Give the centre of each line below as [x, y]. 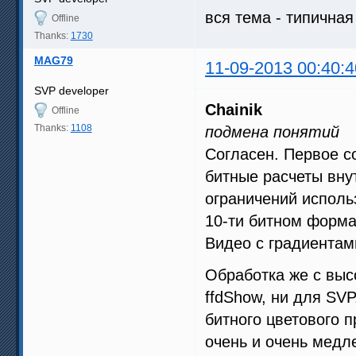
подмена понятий [272, 132]
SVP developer [71, 91]
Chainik [234, 110]
